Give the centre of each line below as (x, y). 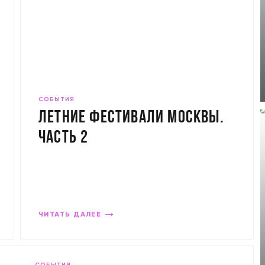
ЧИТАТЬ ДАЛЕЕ (70, 215)
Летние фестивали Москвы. (131, 118)
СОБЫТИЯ (56, 99)
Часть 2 (64, 138)
